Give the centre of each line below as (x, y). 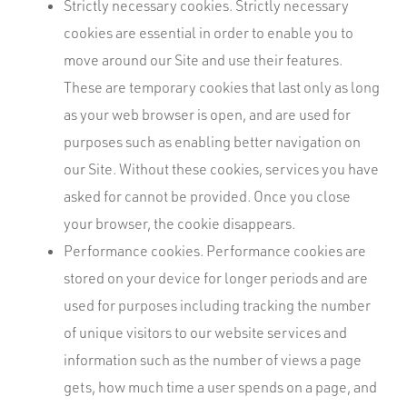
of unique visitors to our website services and (205, 333)
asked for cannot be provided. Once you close (207, 196)
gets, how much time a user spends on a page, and (220, 387)
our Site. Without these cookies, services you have (221, 169)
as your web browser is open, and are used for (207, 114)
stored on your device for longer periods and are (216, 278)
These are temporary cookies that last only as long (222, 87)
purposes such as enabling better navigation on (212, 142)
